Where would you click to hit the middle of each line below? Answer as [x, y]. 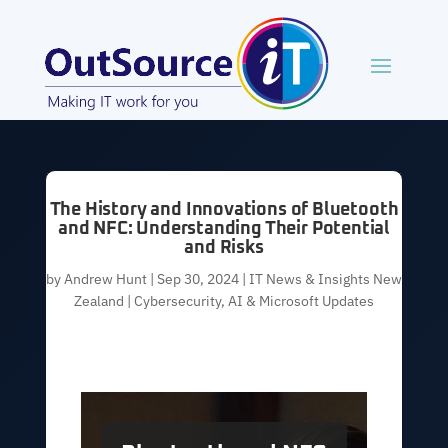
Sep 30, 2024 [197, 279]
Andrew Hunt [105, 279]
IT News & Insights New [325, 279]
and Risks [224, 248]
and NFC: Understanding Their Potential [224, 229]
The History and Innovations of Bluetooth [224, 210]
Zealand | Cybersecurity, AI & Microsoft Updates [223, 301]
